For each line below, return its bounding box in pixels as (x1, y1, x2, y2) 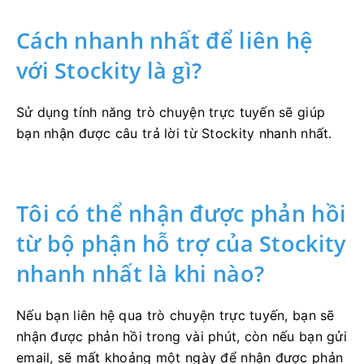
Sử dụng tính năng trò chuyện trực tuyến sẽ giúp (16, 104, 326, 120)
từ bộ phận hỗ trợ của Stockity (16, 228, 346, 258)
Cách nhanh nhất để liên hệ (16, 25, 314, 55)
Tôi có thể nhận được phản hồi (16, 198, 347, 228)
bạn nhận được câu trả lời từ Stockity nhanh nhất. (16, 125, 332, 141)
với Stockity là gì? (16, 55, 202, 85)
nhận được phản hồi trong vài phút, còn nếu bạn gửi (16, 328, 347, 344)
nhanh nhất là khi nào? (16, 258, 265, 288)
